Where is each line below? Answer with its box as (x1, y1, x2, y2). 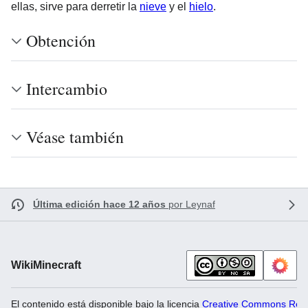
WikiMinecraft (11, 259, 81, 271)
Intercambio (26, 78, 107, 100)
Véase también (26, 126, 124, 148)
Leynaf (186, 199, 215, 210)
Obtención (26, 30, 96, 52)
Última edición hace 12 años (33, 199, 166, 210)
